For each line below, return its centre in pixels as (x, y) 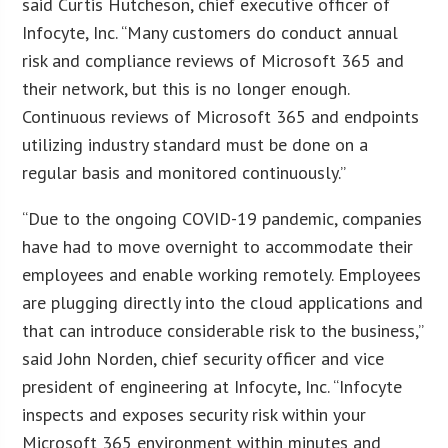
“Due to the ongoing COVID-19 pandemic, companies (222, 218)
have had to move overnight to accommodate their (218, 246)
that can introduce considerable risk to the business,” (223, 330)
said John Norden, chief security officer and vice (203, 358)
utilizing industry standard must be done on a (195, 144)
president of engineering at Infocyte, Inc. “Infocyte (212, 386)
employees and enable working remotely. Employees (222, 274)
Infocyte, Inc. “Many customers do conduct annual (210, 32)
